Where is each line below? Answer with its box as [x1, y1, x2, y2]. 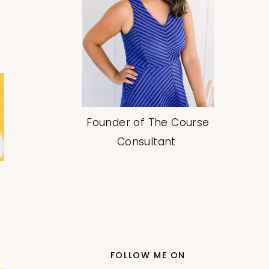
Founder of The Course [86, 115, 210, 130]
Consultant [116, 134, 180, 149]
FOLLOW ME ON [110, 249, 186, 261]
